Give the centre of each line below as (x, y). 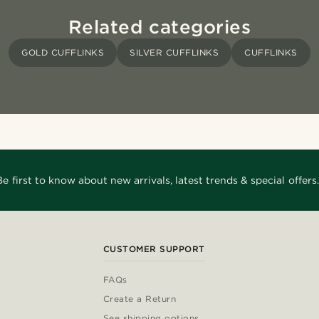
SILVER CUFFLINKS (174, 53)
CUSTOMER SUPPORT (154, 249)
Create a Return (140, 299)
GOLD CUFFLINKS (63, 53)
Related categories (159, 27)
